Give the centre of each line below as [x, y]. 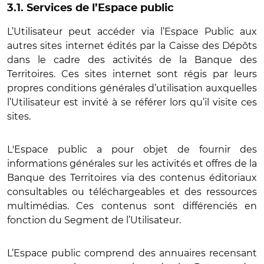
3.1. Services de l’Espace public [90, 8]
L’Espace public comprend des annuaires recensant [132, 253]
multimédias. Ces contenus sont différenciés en [132, 206]
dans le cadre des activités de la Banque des [132, 60]
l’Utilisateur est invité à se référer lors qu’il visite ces [132, 102]
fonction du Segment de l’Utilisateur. [95, 220]
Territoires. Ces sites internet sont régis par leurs [132, 74]
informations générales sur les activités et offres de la [132, 164]
